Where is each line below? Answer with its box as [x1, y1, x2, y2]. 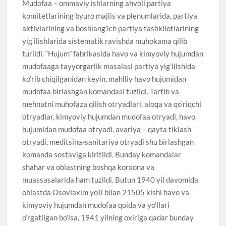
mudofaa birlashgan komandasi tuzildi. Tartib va [22, 86, 180, 96]
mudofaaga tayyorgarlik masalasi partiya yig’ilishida [22, 61, 196, 71]
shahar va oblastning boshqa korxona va [22, 162, 155, 172]
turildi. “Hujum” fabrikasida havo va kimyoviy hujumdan [22, 48, 204, 58]
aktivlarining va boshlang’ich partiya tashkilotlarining [22, 23, 199, 33]
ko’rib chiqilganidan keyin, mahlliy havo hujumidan [22, 74, 187, 83]
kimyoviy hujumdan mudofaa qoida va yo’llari [22, 200, 170, 209]
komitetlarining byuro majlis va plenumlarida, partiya [22, 11, 198, 20]
